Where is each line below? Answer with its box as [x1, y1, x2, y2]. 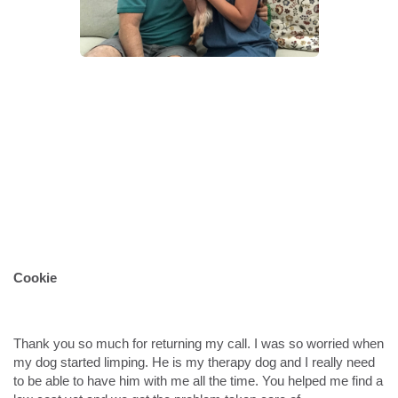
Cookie [13, 270, 57, 286]
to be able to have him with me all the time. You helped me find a [13, 373, 383, 389]
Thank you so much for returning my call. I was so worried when [13, 336, 384, 352]
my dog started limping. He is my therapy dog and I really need [13, 354, 375, 370]
